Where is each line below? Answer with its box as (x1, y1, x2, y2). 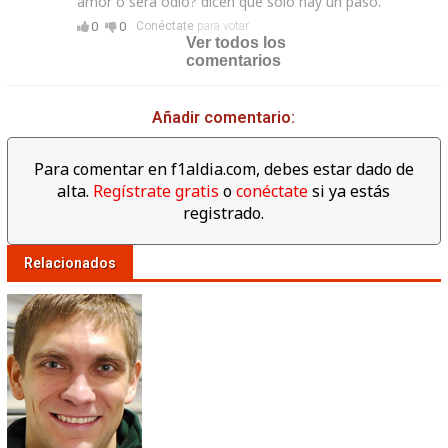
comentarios (186, 52, 282, 70)
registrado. (183, 202, 265, 225)
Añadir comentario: (152, 108, 296, 128)
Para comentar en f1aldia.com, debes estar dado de (33, 158, 414, 181)
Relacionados (23, 255, 116, 272)
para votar (193, 19, 249, 34)
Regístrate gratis (93, 180, 220, 203)
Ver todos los (186, 34, 287, 52)
